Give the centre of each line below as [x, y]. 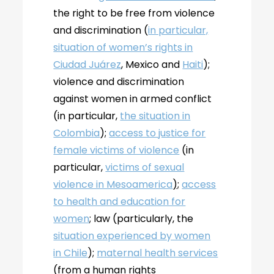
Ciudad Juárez [87, 65]
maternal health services [157, 253]
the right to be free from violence [134, 13]
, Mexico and [152, 65]
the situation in [155, 116]
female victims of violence [117, 150]
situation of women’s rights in [123, 47]
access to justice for [157, 133]
